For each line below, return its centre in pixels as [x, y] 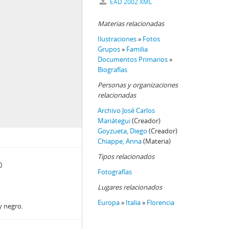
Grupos [109, 49]
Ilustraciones [117, 39]
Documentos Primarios [133, 59]
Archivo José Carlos [126, 110]
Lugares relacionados [130, 187]
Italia [133, 202]
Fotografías [115, 172]
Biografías [112, 70]
